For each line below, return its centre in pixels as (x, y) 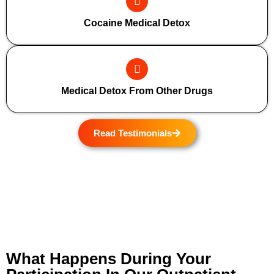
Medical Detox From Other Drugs (137, 91)
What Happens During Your (109, 259)
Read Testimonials (132, 133)
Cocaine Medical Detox (137, 23)
